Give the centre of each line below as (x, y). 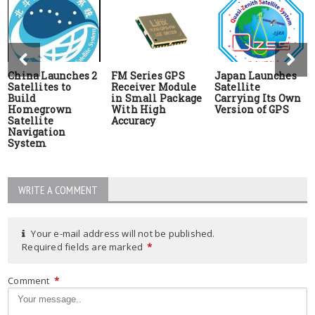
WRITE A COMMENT (58, 189)
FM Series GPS (148, 75)
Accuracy (134, 120)
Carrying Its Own (258, 98)
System (27, 143)
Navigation (37, 131)
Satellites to (39, 86)
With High (139, 109)
